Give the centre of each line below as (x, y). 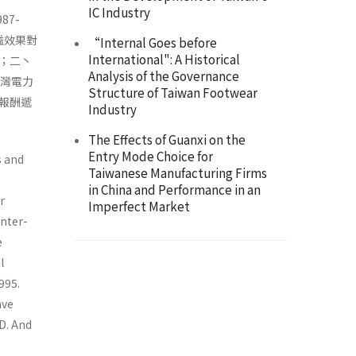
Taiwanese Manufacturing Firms (178, 173)
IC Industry (119, 12)
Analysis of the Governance (164, 76)
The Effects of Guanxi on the (167, 139)
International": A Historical (164, 59)
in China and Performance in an (174, 190)
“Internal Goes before (153, 43)
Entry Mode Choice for (151, 156)
